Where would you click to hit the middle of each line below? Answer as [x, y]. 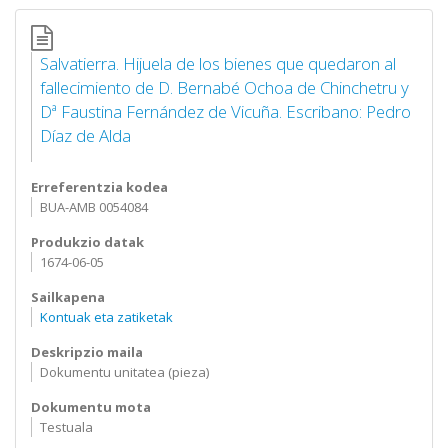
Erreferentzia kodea [99, 187]
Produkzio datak [87, 242]
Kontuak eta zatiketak [106, 317]
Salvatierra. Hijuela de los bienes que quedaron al [217, 63]
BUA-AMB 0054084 [93, 207]
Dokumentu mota [91, 407]
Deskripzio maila [87, 352]
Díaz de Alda [85, 135]
